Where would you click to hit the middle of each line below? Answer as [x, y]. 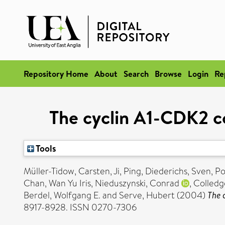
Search [136, 74]
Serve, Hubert [147, 195]
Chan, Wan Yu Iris [57, 183]
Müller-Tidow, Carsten [67, 171]
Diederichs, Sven [178, 171]
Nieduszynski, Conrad [137, 183]
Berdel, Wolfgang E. [62, 195]
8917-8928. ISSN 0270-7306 [80, 207]
